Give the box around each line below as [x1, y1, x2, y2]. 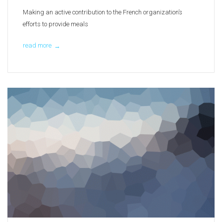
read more [23, 42, 52, 50]
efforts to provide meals [23, 20, 88, 28]
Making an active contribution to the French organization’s [23, 8, 182, 16]
